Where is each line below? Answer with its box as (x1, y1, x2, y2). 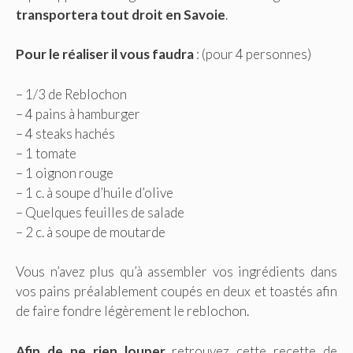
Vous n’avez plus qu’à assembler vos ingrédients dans (16, 263, 337, 281)
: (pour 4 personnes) (194, 46, 311, 63)
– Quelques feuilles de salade (16, 203, 184, 221)
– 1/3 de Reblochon (16, 85, 127, 102)
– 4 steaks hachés (16, 124, 115, 142)
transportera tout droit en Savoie (16, 6, 225, 23)
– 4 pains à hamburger (16, 105, 140, 122)
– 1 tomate (16, 144, 76, 162)
